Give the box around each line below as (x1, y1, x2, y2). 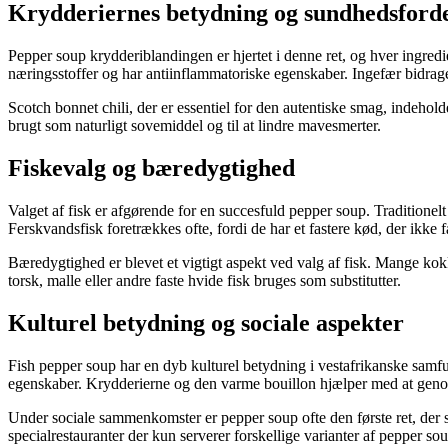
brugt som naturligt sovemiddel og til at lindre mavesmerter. (8, 117, 381, 135)
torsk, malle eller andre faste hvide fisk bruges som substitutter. (8, 271, 401, 289)
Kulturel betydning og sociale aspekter (8, 309, 404, 336)
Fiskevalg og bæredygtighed (8, 154, 295, 181)
